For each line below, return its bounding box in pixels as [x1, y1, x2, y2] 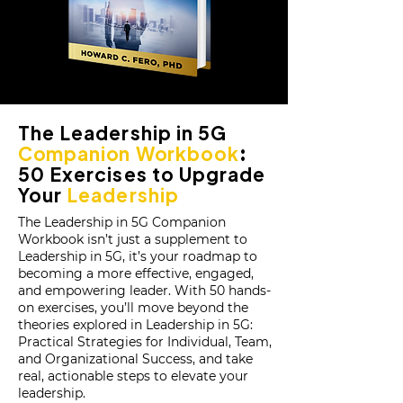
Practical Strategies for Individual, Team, [18, 334, 272, 350]
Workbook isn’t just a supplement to [18, 231, 247, 247]
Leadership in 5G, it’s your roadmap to [18, 248, 257, 264]
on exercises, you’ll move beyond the [18, 300, 248, 316]
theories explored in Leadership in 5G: [18, 317, 253, 333]
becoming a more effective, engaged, [18, 265, 254, 282]
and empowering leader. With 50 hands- [18, 282, 271, 299]
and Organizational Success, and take [18, 351, 253, 367]
